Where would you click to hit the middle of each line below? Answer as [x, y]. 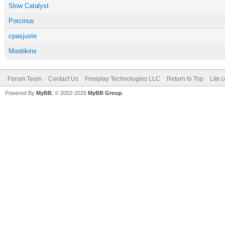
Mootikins [23, 51]
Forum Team [25, 79]
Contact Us [63, 79]
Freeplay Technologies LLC [123, 79]
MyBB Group [105, 93]
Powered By [21, 93]
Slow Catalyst [29, 6]
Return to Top [185, 79]
